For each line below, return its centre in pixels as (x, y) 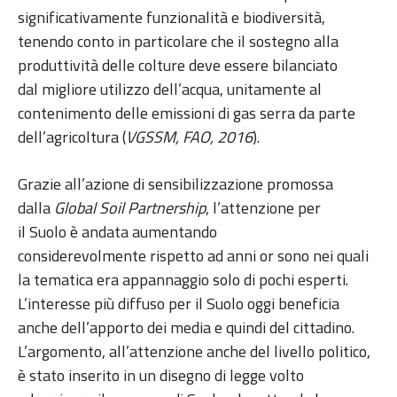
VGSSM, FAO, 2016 (189, 137)
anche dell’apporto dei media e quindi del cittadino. (186, 328)
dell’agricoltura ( (72, 137)
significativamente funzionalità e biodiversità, (171, 18)
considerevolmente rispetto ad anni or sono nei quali (193, 256)
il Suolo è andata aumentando (117, 232)
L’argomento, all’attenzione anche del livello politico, (194, 352)
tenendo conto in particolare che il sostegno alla (178, 42)
